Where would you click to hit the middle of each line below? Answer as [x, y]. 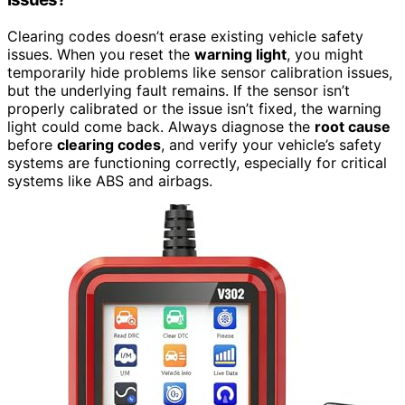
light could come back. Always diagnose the [161, 126]
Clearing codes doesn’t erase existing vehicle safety [185, 36]
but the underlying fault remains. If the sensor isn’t [179, 90]
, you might [325, 54]
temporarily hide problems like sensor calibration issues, [200, 72]
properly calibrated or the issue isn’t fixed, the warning [194, 108]
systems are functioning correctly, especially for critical [197, 162]
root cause [353, 126]
